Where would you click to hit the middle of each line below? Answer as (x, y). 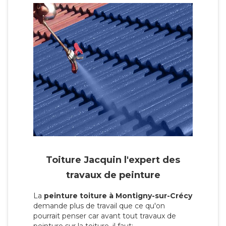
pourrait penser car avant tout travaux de (105, 216)
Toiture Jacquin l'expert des (113, 160)
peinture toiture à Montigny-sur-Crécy (118, 196)
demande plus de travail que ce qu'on (99, 206)
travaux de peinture (113, 175)
